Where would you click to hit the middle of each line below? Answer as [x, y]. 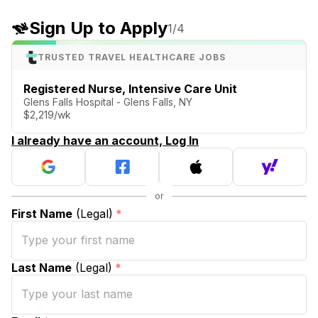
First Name [42, 213]
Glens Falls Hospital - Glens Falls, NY [108, 102]
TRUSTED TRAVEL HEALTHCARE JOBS [132, 57]
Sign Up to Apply [98, 28]
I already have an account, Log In [105, 140]
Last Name [42, 267]
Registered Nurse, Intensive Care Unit [130, 88]
